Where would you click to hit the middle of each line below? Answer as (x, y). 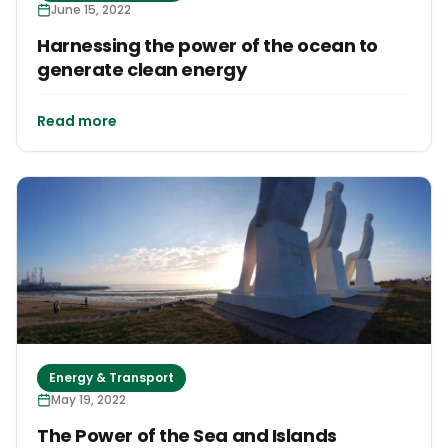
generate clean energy (142, 70)
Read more (77, 121)
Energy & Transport (111, 377)
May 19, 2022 (88, 399)
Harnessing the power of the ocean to (207, 46)
